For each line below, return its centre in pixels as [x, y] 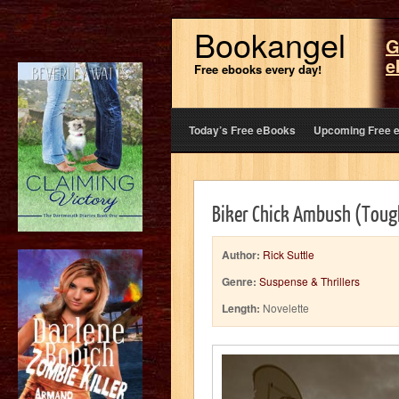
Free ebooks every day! [258, 69]
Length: [241, 308]
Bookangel [270, 44]
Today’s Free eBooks [242, 130]
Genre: [239, 281]
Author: [241, 255]
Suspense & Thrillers [309, 281]
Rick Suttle [289, 254]
